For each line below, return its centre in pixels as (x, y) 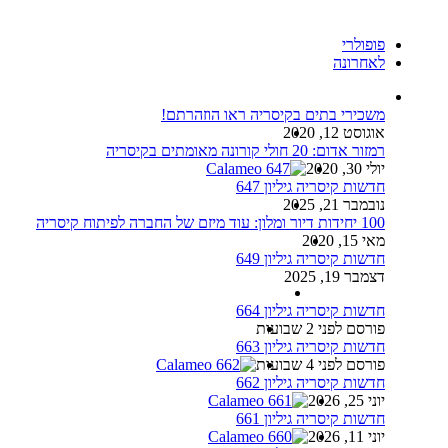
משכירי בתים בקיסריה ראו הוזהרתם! (273, 114)
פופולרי (363, 44)
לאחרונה (359, 62)
